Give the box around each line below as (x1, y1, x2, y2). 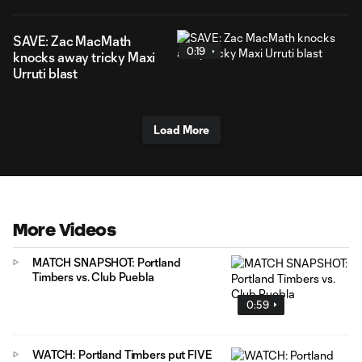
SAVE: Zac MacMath (13, 33, 132, 48)
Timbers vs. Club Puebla (32, 270, 154, 284)
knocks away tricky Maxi (13, 49, 156, 65)
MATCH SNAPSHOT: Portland (32, 255, 181, 269)
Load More (153, 123, 209, 137)
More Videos (13, 221, 116, 239)
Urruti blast (13, 65, 78, 81)
